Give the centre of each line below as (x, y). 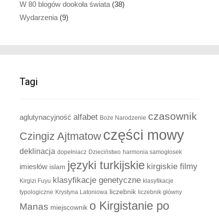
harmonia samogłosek (152, 152)
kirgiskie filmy (172, 166)
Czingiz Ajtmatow (60, 136)
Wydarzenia (39, 17)
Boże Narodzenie (123, 118)
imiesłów (33, 166)
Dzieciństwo (105, 152)
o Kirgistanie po (129, 205)
